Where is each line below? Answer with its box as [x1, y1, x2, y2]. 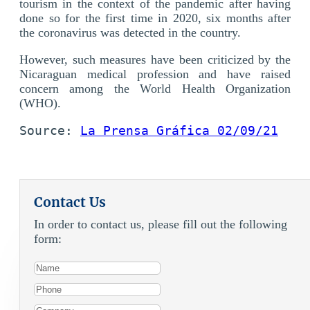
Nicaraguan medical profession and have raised [19, 66, 291, 81]
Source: [19, 122, 80, 138]
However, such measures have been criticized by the [19, 52, 291, 66]
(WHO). [19, 95, 61, 110]
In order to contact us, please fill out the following [34, 217, 287, 231]
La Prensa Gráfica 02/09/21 [80, 122, 278, 138]
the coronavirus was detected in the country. [19, 25, 241, 39]
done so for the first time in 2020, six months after [19, 10, 291, 25]
